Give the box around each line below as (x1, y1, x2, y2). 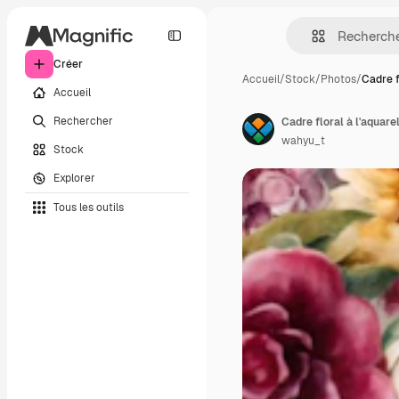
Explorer (53, 170, 95, 185)
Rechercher (53, 113, 113, 128)
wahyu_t (281, 134, 325, 148)
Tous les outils (53, 199, 124, 215)
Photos (321, 72, 356, 86)
